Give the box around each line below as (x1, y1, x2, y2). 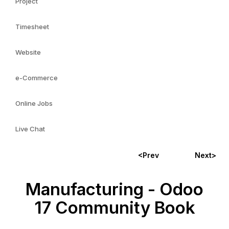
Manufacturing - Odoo (26, 179, 203, 199)
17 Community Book (34, 197, 195, 218)
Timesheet (15, 22, 49, 31)
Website (15, 48, 41, 56)
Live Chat (15, 125, 45, 133)
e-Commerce (15, 74, 58, 82)
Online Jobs (15, 99, 53, 107)
